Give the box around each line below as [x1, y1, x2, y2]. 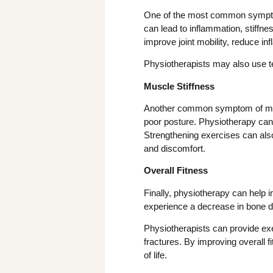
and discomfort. [144, 143, 205, 154]
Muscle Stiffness [144, 80, 214, 91]
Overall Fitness [144, 165, 208, 176]
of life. [144, 250, 167, 261]
